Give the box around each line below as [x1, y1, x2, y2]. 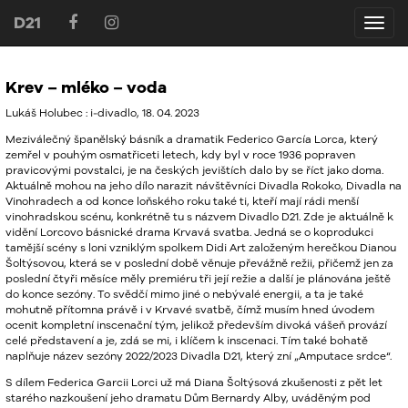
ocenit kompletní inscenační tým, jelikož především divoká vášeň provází [5, 319, 387, 331]
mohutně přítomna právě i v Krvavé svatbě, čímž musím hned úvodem [5, 303, 374, 315]
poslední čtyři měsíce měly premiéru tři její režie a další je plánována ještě [5, 272, 391, 284]
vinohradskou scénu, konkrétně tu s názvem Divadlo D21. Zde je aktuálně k [5, 210, 393, 222]
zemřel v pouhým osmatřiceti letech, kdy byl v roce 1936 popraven [5, 148, 355, 160]
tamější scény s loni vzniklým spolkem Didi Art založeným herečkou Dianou [5, 241, 396, 253]
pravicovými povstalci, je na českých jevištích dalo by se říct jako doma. [5, 164, 383, 176]
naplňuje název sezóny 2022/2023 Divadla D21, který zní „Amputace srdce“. [5, 350, 392, 362]
